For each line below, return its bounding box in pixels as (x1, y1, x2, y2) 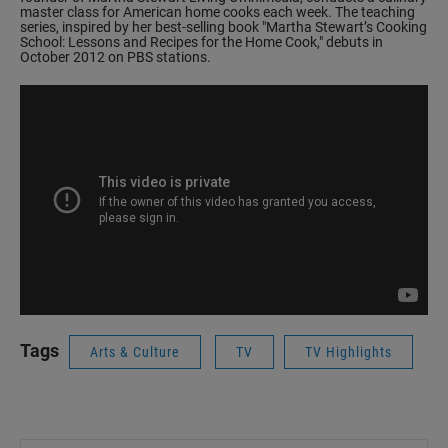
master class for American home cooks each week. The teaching (20, 4, 415, 21)
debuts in (323, 34, 383, 51)
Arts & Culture (90, 343, 180, 360)
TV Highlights (305, 343, 392, 360)
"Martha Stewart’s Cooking (262, 19, 427, 36)
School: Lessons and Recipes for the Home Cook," (20, 34, 323, 51)
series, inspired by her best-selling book (20, 19, 262, 36)
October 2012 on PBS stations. (20, 49, 211, 66)
